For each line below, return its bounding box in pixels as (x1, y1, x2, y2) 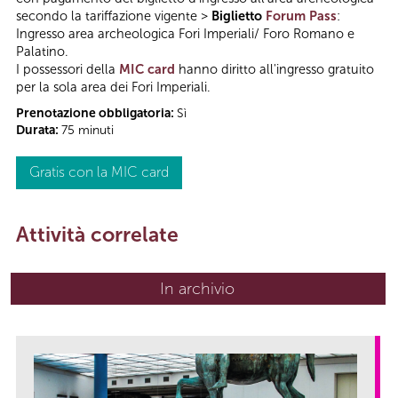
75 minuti (61, 123, 114, 139)
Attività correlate (16, 222, 179, 248)
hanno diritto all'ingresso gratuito (175, 61, 374, 78)
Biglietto (211, 8, 266, 25)
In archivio (160, 279, 235, 299)
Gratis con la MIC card (29, 163, 169, 181)
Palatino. (16, 44, 68, 60)
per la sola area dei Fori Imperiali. (16, 79, 211, 96)
